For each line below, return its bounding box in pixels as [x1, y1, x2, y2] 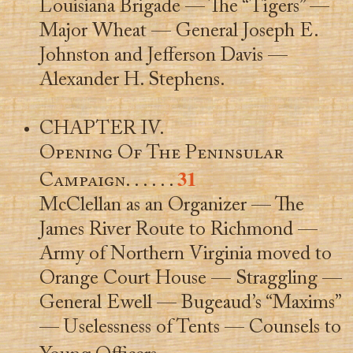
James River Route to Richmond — [39, 220, 318, 240]
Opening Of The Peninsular [39, 143, 284, 164]
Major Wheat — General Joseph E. [39, 21, 318, 42]
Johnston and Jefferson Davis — [39, 46, 288, 66]
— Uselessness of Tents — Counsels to [39, 318, 341, 338]
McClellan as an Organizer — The [39, 195, 304, 216]
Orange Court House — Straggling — [39, 269, 342, 289]
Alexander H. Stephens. [39, 70, 225, 91]
